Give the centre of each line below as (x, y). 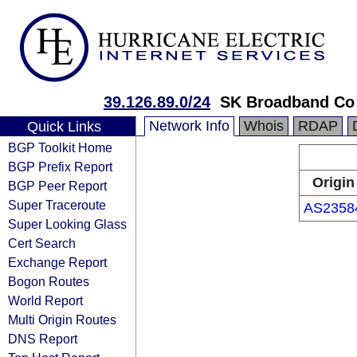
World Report (45, 300)
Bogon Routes (49, 281)
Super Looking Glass (67, 224)
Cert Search (42, 243)
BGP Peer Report (57, 186)
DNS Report (43, 339)
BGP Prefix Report (60, 167)
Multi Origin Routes (62, 320)
